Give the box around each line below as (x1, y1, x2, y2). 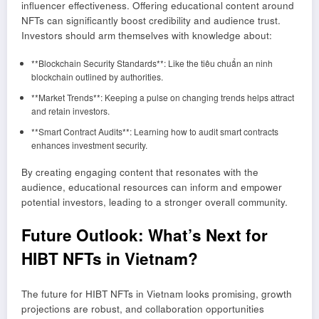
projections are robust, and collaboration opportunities (21, 302, 264, 316)
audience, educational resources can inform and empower (21, 180, 282, 194)
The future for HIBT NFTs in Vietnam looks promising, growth (21, 287, 292, 301)
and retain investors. (31, 105, 110, 117)
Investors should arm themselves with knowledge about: (21, 28, 272, 43)
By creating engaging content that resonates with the (21, 165, 258, 179)
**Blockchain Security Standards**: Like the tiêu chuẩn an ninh (31, 57, 273, 70)
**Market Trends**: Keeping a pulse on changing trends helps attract (31, 91, 294, 104)
